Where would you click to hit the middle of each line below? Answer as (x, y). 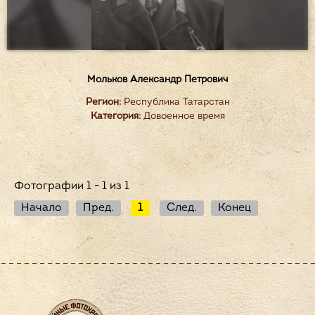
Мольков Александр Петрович (157, 80)
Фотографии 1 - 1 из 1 (72, 186)
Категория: (115, 116)
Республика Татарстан (175, 102)
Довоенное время (182, 116)
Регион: (103, 102)
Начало (41, 208)
